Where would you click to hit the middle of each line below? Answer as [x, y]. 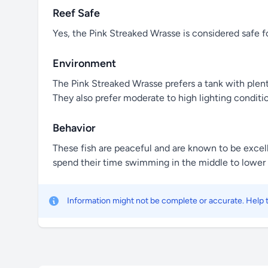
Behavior [74, 128]
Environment [84, 63]
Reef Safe [76, 13]
